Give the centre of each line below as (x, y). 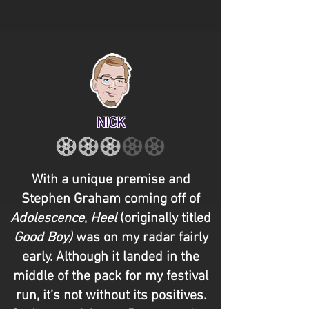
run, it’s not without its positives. (111, 296)
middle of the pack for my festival (111, 277)
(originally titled (164, 219)
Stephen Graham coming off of (111, 199)
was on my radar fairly (140, 238)
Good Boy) (43, 238)
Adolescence (47, 219)
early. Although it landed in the (111, 257)
